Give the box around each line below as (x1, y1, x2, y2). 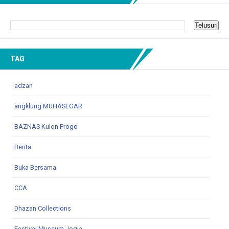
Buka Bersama (14, 163, 56, 171)
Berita (14, 143, 31, 151)
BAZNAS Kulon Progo (14, 122, 78, 130)
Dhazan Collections (14, 204, 71, 212)
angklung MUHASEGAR (14, 102, 82, 110)
